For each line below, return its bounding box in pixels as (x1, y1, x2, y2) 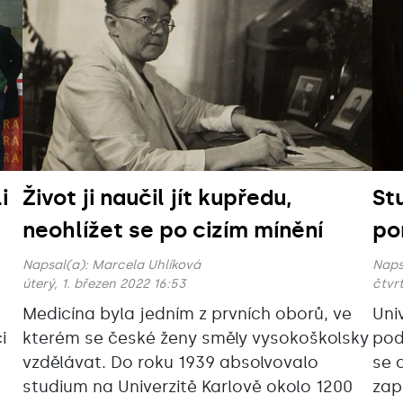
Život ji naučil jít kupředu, (22, 184, 292, 211)
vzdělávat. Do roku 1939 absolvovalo (22, 353, 318, 373)
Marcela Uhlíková (91, 257, 201, 273)
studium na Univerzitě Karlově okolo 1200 (22, 377, 353, 398)
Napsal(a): (22, 257, 92, 273)
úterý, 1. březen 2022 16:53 (22, 276, 186, 292)
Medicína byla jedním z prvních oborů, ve (22, 304, 352, 325)
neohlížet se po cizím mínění (22, 217, 323, 244)
